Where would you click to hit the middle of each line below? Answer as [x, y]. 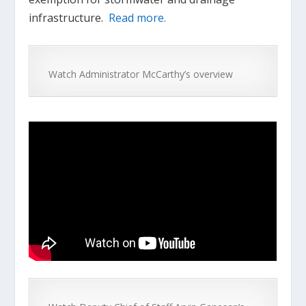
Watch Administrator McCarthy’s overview [141, 74]
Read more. [138, 18]
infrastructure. [69, 18]
